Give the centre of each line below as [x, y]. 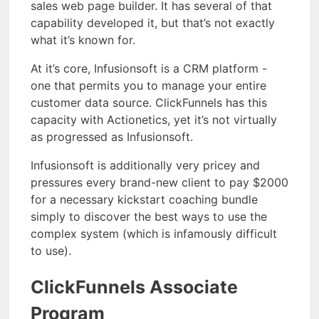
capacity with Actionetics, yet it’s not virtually [154, 120]
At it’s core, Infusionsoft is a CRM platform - [149, 69]
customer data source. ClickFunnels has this [149, 103]
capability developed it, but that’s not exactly [153, 23]
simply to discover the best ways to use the [149, 217]
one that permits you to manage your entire [148, 86]
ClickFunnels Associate [134, 287]
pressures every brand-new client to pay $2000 [159, 183]
